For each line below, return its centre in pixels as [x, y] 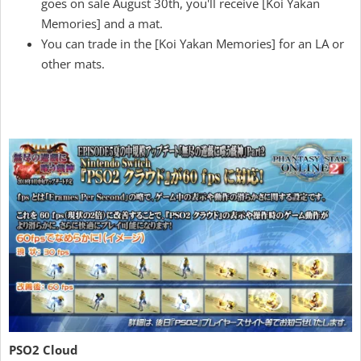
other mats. [73, 64]
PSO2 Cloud [44, 350]
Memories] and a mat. [102, 24]
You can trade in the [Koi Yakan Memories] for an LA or [193, 44]
